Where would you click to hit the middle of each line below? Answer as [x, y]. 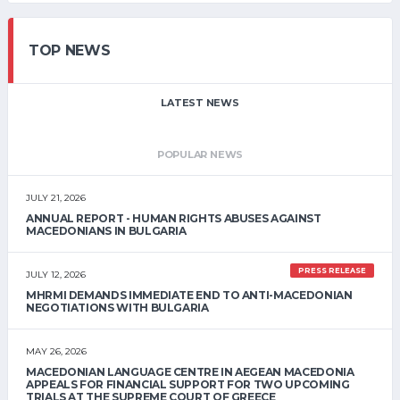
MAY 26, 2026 [56, 352]
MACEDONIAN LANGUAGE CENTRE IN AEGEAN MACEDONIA [190, 372]
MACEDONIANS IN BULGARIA [106, 231]
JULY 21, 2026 [56, 198]
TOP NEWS [70, 51]
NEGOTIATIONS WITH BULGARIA [117, 308]
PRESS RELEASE [333, 271]
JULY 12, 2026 [56, 275]
